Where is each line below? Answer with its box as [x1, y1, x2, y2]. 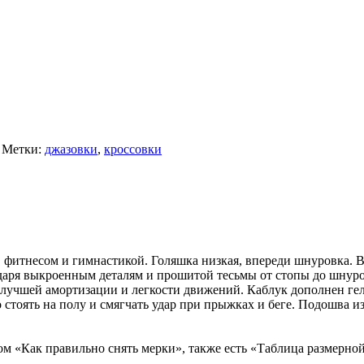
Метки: [2, 141, 45, 156]
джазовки [45, 141, 97, 156]
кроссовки [104, 141, 162, 156]
